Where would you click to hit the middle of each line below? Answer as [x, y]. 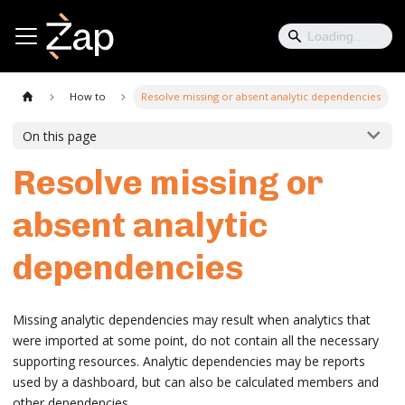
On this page [60, 136]
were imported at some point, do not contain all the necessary [196, 340]
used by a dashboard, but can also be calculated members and [196, 382]
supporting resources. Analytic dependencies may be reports [189, 361]
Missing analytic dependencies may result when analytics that [192, 320]
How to [88, 97]
